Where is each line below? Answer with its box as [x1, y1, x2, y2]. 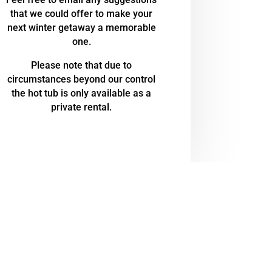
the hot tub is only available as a [12, 87, 152, 99]
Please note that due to [31, 59, 132, 71]
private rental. [51, 101, 112, 113]
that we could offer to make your [10, 7, 153, 19]
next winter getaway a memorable [7, 21, 156, 33]
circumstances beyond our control [7, 73, 156, 85]
